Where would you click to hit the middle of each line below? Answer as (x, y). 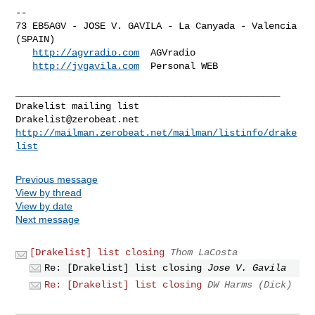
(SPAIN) (36, 39)
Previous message (57, 179)
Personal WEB (179, 66)
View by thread (49, 192)
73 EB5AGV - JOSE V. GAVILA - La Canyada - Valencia (156, 26)
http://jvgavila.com (86, 66)
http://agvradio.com (86, 52)
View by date (44, 206)
